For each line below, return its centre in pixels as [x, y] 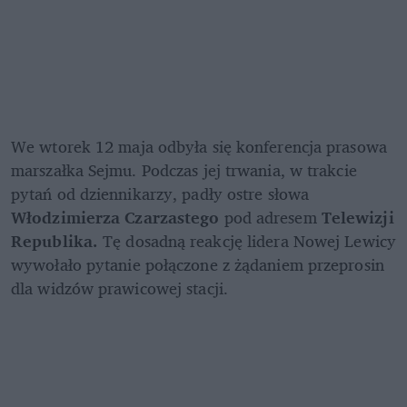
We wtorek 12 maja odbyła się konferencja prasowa [199, 147]
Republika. [55, 241]
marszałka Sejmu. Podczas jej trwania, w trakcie [184, 170]
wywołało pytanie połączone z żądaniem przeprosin [198, 265]
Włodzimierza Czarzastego [115, 218]
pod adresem [270, 218]
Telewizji [357, 218]
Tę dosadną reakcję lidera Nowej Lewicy [247, 241]
